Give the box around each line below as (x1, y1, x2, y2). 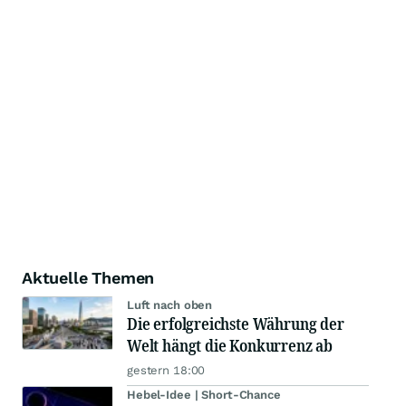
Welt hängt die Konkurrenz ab (127, 334, 333, 357)
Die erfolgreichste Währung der (127, 313, 344, 335)
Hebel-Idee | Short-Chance (127, 388, 281, 402)
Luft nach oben (127, 298, 213, 313)
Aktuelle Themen (22, 268, 155, 288)
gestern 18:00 (127, 363, 206, 378)
